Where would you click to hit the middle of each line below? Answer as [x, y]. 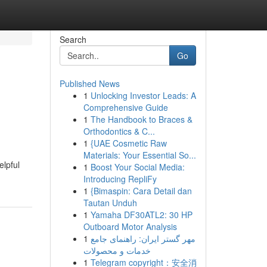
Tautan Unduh [110, 203]
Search [73, 39]
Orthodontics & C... [119, 131]
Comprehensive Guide [125, 107]
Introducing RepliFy [120, 179]
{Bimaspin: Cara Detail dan [141, 191]
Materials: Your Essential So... [139, 155]
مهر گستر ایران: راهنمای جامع [143, 238]
